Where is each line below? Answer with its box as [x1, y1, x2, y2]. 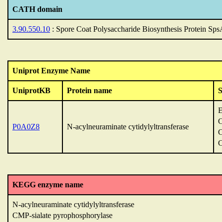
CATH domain [12, 5, 62, 13]
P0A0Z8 [12, 122, 40, 131]
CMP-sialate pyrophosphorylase [12, 211, 112, 220]
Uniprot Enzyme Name [12, 66, 90, 75]
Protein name [67, 86, 112, 95]
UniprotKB [12, 86, 51, 95]
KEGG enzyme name [12, 180, 83, 189]
